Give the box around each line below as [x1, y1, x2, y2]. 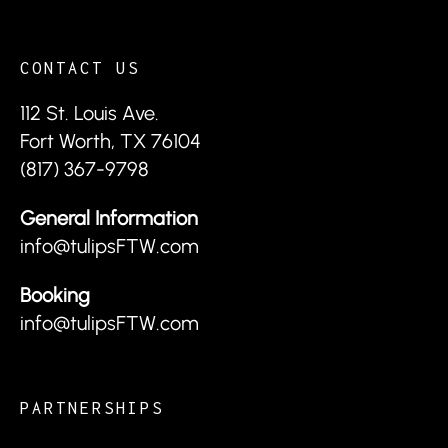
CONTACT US [20, 58, 140, 77]
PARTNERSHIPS [20, 399, 164, 418]
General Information [20, 205, 198, 230]
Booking [20, 283, 90, 308]
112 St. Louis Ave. [20, 100, 159, 125]
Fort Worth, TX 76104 [20, 128, 201, 153]
